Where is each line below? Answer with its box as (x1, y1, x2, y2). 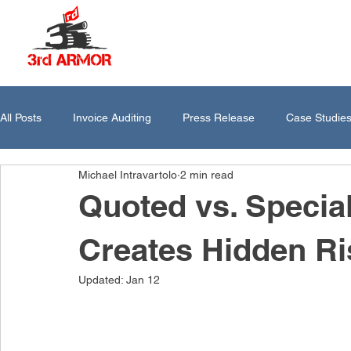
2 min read (180, 168, 233, 181)
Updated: (78, 273, 126, 286)
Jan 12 (126, 273, 160, 286)
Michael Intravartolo (78, 168, 177, 181)
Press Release (183, 110, 255, 124)
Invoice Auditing (73, 110, 151, 124)
